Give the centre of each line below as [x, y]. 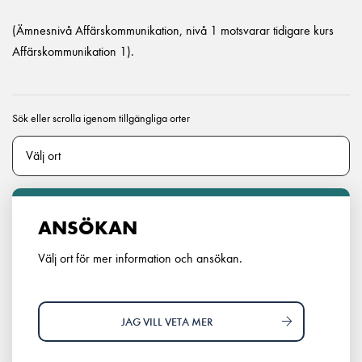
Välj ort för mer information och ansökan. [140, 258]
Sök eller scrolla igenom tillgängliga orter [101, 118]
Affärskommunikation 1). [73, 51]
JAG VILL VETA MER [166, 322]
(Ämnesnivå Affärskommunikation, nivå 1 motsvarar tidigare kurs [173, 30]
